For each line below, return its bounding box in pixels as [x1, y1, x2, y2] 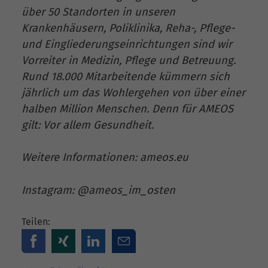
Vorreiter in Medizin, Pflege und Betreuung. [22, 53, 236, 67]
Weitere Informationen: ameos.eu [22, 151, 188, 165]
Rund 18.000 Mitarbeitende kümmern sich [22, 69, 230, 83]
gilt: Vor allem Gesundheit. [22, 118, 154, 132]
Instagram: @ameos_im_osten [22, 183, 175, 197]
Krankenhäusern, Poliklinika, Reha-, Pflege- [22, 21, 234, 35]
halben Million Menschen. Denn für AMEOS [22, 102, 233, 115]
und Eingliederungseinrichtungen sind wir [22, 37, 232, 51]
